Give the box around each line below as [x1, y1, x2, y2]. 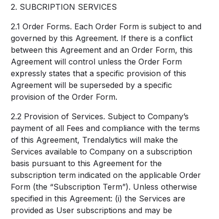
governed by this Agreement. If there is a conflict [11, 33, 193, 43]
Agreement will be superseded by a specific [11, 80, 173, 90]
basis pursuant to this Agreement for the [11, 158, 162, 168]
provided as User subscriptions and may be [11, 205, 173, 215]
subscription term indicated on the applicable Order [11, 170, 201, 180]
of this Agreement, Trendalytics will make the [11, 135, 178, 145]
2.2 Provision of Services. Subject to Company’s [11, 111, 189, 121]
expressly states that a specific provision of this [11, 68, 187, 78]
